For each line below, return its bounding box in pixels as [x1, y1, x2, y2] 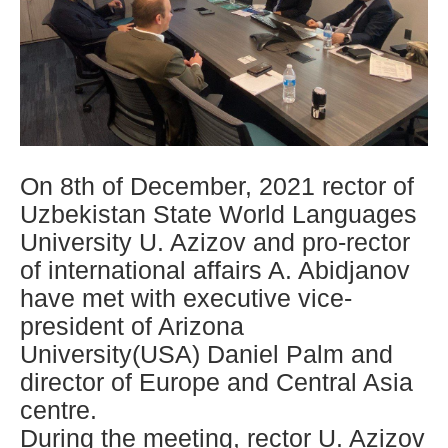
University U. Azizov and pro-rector [20, 227, 410, 256]
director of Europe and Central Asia [20, 367, 413, 396]
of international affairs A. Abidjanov [20, 255, 410, 284]
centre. [20, 395, 97, 424]
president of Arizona [20, 311, 244, 340]
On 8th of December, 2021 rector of [20, 171, 414, 200]
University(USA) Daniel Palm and [20, 339, 393, 368]
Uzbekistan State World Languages [20, 199, 417, 228]
